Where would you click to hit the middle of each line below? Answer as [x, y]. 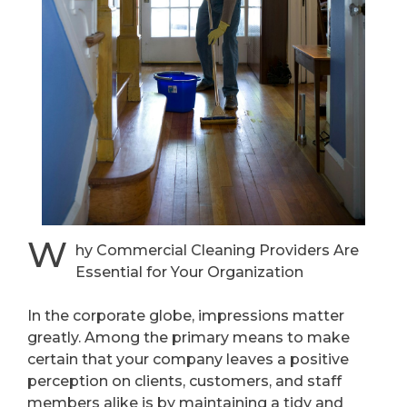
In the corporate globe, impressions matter [186, 315]
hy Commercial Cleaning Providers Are [217, 250]
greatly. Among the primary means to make [189, 337]
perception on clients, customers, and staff [184, 381]
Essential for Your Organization [189, 272]
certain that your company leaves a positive [188, 359]
